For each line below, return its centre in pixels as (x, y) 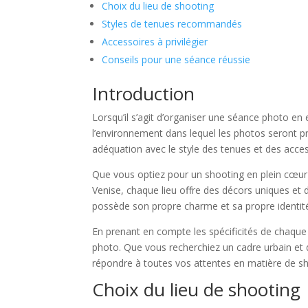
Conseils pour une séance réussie (176, 60)
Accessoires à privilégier (155, 42)
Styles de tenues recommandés (172, 24)
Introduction (144, 94)
